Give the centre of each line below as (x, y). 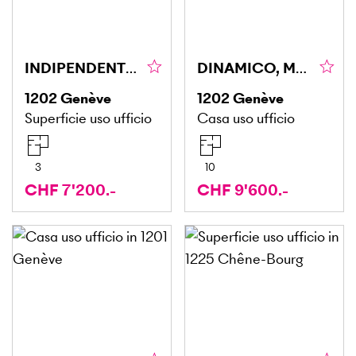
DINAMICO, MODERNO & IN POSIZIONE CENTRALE (301, 68)
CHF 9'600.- (243, 190)
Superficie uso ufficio (88, 118)
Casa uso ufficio (246, 118)
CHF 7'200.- (70, 190)
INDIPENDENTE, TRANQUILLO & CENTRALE (131, 68)
